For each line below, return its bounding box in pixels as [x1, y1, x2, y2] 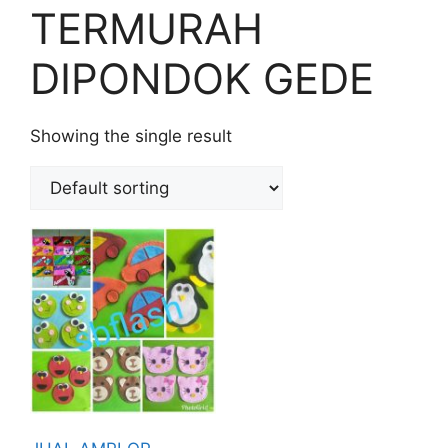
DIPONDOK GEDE [30, 53, 374, 105]
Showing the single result [30, 126, 232, 147]
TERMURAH [30, 3, 263, 55]
